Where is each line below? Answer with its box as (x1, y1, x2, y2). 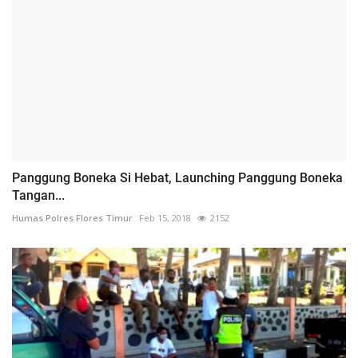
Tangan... (12, 187, 65, 203)
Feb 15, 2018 (139, 211, 191, 224)
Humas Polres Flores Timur (12, 211, 133, 224)
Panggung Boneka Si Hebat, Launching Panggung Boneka (12, 169, 343, 185)
